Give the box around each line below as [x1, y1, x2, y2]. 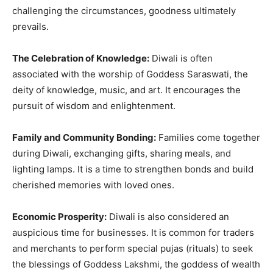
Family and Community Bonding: [12, 131, 156, 143]
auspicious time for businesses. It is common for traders [12, 226, 254, 238]
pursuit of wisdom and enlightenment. [12, 99, 175, 112]
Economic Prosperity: [12, 210, 107, 222]
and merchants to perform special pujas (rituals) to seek [12, 242, 253, 254]
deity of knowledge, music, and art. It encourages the [12, 83, 241, 96]
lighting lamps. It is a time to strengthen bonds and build [12, 163, 253, 175]
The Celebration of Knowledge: [12, 52, 149, 64]
